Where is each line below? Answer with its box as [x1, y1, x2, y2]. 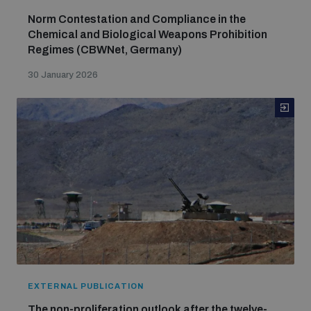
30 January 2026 [28, 70, 98, 80]
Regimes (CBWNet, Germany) [28, 44, 182, 56]
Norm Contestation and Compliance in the [28, 13, 246, 25]
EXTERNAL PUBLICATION [28, 282, 144, 290]
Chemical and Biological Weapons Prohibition [28, 28, 267, 40]
